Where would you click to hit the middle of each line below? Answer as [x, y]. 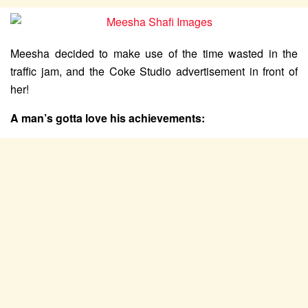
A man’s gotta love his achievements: [108, 118]
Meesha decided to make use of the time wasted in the [154, 53]
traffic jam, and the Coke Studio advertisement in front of [154, 71]
